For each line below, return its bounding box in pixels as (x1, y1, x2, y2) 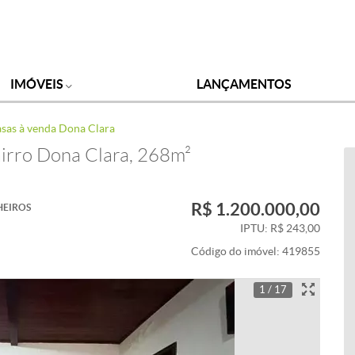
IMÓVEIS (10, 77, 66, 91)
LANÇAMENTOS (197, 77, 292, 91)
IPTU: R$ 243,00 (240, 223, 320, 235)
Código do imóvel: (191, 246, 282, 258)
